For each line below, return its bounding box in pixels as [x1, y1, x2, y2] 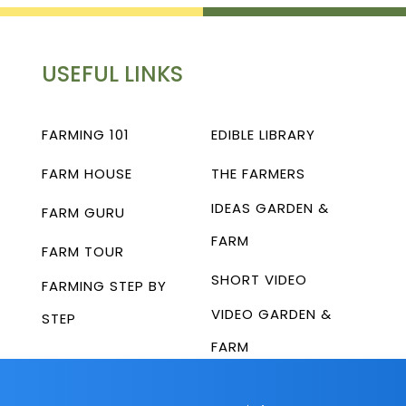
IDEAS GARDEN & [211, 198, 329, 217]
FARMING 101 [42, 124, 130, 144]
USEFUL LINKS [42, 58, 183, 89]
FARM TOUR [42, 241, 124, 261]
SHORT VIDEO [211, 269, 307, 289]
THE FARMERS [211, 163, 305, 183]
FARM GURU [42, 202, 125, 222]
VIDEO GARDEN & [211, 304, 332, 324]
